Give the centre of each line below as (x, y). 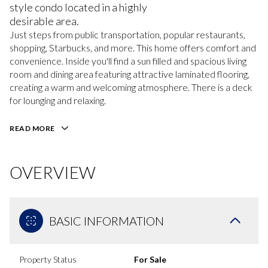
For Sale (150, 259)
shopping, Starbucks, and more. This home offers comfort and (133, 48)
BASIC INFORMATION (106, 220)
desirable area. (44, 21)
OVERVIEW (53, 172)
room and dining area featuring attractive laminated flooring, (130, 74)
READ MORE (32, 128)
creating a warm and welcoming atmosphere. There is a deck (131, 87)
